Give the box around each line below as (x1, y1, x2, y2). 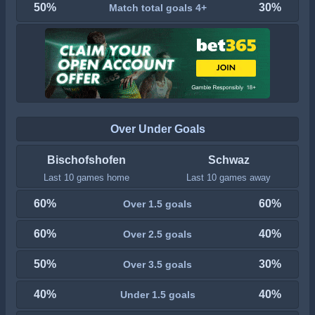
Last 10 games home (43, 172, 129, 183)
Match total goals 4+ (108, 1, 207, 13)
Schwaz (207, 154, 250, 166)
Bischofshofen (46, 154, 126, 166)
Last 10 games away (186, 172, 271, 183)
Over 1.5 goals (123, 198, 192, 210)
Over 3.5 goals (123, 258, 192, 270)
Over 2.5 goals (123, 228, 192, 240)
